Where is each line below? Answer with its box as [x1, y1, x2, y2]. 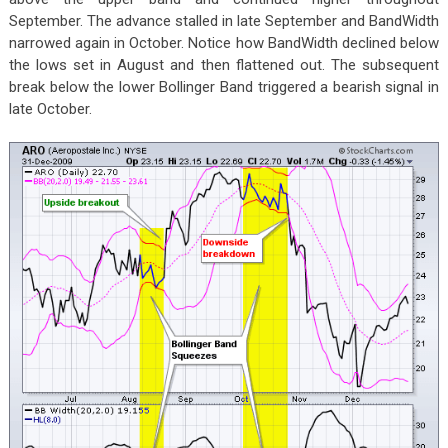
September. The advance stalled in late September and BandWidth [8, 12, 440, 31]
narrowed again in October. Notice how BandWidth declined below [8, 34, 440, 53]
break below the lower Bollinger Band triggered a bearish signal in [8, 78, 440, 97]
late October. [8, 100, 92, 119]
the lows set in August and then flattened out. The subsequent [8, 56, 440, 75]
